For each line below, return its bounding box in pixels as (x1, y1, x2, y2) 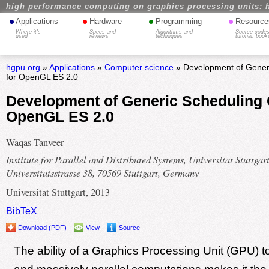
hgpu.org (5, 62, 40, 72)
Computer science (104, 62, 174, 72)
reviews (89, 33, 109, 39)
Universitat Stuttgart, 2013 (5, 186, 110, 199)
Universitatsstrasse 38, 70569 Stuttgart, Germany (5, 165, 199, 179)
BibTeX (5, 205, 37, 217)
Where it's (16, 29, 41, 35)
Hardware (89, 17, 122, 26)
